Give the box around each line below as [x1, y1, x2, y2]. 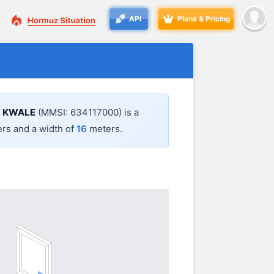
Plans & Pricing [177, 14, 231, 23]
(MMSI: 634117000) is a [35, 106, 139, 119]
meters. [87, 123, 122, 135]
